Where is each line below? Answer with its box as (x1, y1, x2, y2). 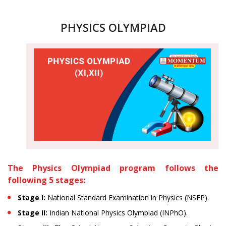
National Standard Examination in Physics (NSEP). (47, 193, 209, 203)
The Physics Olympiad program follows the (8, 162, 218, 174)
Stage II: (18, 208, 47, 218)
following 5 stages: (8, 175, 85, 186)
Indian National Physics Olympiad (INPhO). (47, 208, 188, 218)
